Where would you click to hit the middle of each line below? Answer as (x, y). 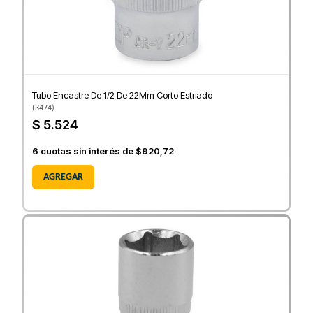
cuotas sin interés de (87, 151)
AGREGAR (63, 177)
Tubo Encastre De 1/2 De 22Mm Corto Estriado (122, 95)
